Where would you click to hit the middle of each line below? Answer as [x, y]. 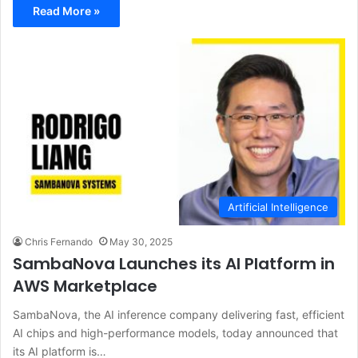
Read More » [66, 10]
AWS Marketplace [85, 286]
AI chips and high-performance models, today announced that [175, 333]
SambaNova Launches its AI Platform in [174, 264]
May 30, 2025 [141, 242]
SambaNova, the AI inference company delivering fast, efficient [179, 315]
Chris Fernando [59, 242]
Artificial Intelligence [278, 207]
